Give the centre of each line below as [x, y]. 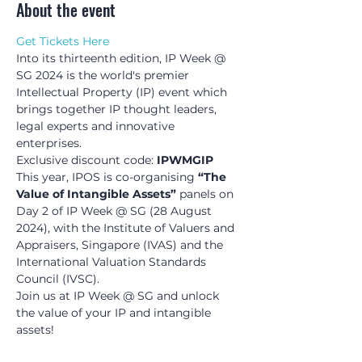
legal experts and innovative [97, 126]
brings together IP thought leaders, [118, 109]
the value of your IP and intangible [115, 313]
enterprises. [49, 143]
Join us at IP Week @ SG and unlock [119, 296]
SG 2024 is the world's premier [104, 75]
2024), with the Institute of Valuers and [127, 228]
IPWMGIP [185, 160]
